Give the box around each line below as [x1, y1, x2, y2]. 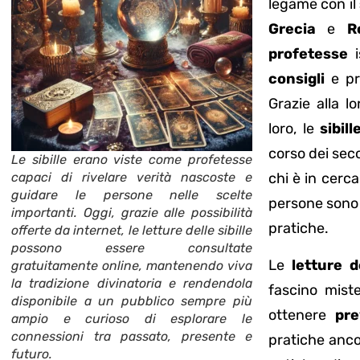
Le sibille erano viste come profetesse [11, 152, 252, 168]
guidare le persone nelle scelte [11, 187, 252, 203]
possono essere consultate [11, 240, 252, 256]
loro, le [268, 120, 321, 138]
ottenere [268, 305, 336, 324]
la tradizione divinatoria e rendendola [11, 276, 252, 292]
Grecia [268, 20, 316, 39]
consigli [268, 70, 325, 88]
